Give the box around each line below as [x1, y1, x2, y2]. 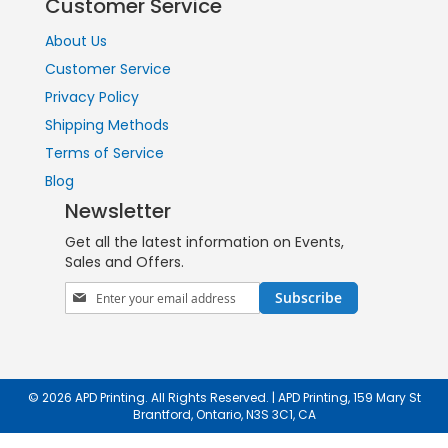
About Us [45, 30, 107, 51]
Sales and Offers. [65, 251, 184, 272]
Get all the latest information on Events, [65, 231, 344, 252]
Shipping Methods [45, 114, 169, 135]
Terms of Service [45, 142, 164, 163]
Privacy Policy [45, 86, 139, 107]
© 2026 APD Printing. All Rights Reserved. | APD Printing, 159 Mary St [27, 388, 421, 406]
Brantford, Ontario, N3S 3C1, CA [132, 405, 316, 423]
